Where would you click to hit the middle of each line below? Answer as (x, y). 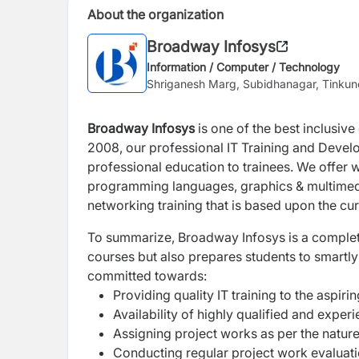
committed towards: (147, 276)
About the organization (155, 14)
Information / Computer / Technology (243, 67)
